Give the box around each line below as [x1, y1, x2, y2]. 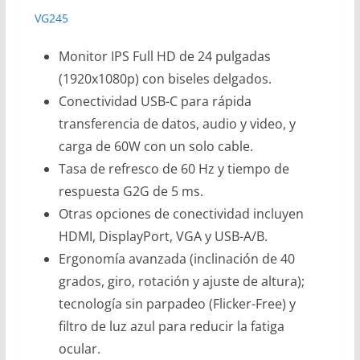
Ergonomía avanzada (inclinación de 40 [58, 249, 295, 268]
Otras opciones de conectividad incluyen [58, 204, 304, 223]
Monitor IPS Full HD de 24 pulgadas [58, 47, 271, 65]
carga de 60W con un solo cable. [58, 137, 253, 155]
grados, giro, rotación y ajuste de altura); [58, 272, 305, 290]
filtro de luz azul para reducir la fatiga [58, 317, 284, 335]
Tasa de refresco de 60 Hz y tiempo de [58, 159, 289, 178]
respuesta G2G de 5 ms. [58, 182, 203, 200]
